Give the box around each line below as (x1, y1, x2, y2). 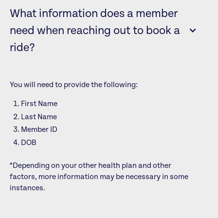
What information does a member (9, 7, 178, 20)
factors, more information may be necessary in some (9, 172, 188, 181)
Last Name (21, 112, 57, 121)
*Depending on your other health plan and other (9, 161, 171, 170)
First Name (21, 99, 58, 108)
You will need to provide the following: (9, 80, 138, 89)
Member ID (21, 125, 58, 134)
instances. (9, 183, 45, 192)
